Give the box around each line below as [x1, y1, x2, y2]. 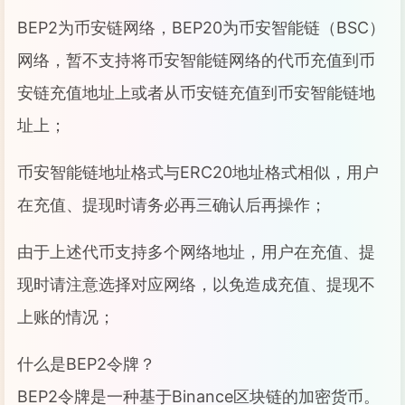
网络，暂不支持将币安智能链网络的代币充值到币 [17, 51, 375, 70]
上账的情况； [17, 307, 115, 326]
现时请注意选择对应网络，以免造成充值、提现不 [17, 275, 375, 294]
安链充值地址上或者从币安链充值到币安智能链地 [17, 83, 375, 102]
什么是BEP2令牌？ [17, 354, 155, 373]
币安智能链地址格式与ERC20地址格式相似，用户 [17, 163, 379, 182]
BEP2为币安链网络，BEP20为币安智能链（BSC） [17, 18, 385, 37]
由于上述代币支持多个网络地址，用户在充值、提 [17, 242, 375, 261]
